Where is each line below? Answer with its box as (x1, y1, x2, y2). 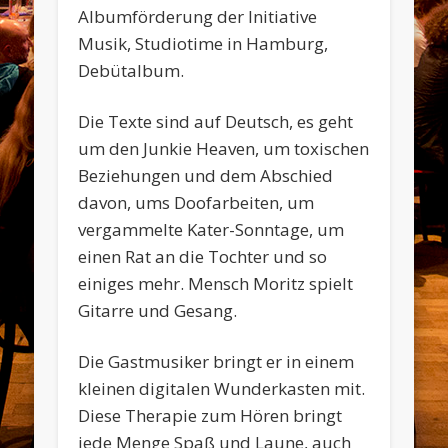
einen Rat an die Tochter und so (78, 245, 328, 269)
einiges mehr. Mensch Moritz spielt (78, 272, 354, 296)
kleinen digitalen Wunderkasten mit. (78, 377, 366, 401)
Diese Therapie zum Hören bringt (78, 404, 343, 428)
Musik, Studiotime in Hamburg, (78, 32, 329, 56)
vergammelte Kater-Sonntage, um (78, 218, 345, 242)
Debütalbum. (78, 59, 185, 83)
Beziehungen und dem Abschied (78, 164, 334, 188)
